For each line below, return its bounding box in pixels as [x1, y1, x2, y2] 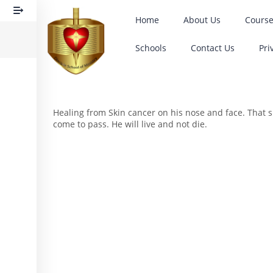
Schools [135, 42, 167, 54]
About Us [183, 14, 221, 26]
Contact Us [191, 42, 235, 54]
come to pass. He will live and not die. [53, 118, 207, 130]
